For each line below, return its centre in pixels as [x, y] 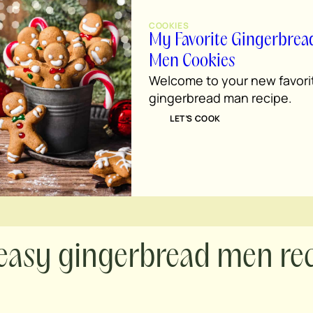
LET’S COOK [195, 118]
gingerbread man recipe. [220, 97]
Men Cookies [192, 61]
